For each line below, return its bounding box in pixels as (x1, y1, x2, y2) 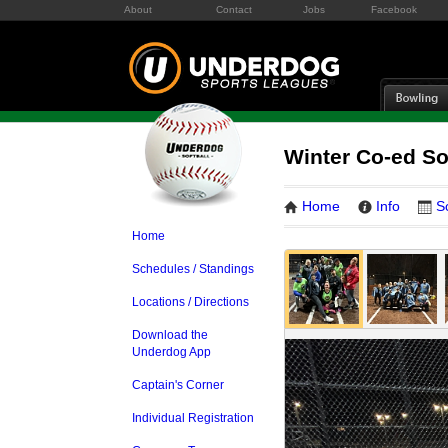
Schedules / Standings (132, 262, 254, 276)
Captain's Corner (132, 378, 224, 392)
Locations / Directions (132, 295, 249, 309)
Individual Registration (132, 411, 254, 425)
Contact (216, 4, 252, 15)
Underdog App (132, 345, 211, 359)
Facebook (371, 4, 417, 15)
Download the (132, 328, 208, 342)
